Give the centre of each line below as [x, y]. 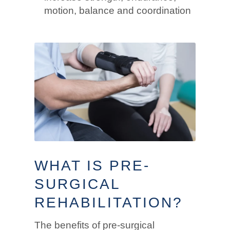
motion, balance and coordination [118, 10]
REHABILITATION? [109, 203]
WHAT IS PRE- [92, 166]
